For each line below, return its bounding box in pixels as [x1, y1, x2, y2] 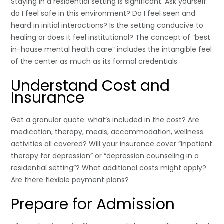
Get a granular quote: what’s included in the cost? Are [11, 114, 200, 125]
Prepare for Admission [11, 193, 175, 215]
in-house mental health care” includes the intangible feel [11, 44, 212, 54]
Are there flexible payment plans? [11, 174, 129, 185]
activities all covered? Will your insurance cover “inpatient [11, 138, 213, 149]
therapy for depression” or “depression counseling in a [11, 150, 199, 161]
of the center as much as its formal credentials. [11, 56, 179, 66]
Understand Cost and [11, 75, 170, 96]
